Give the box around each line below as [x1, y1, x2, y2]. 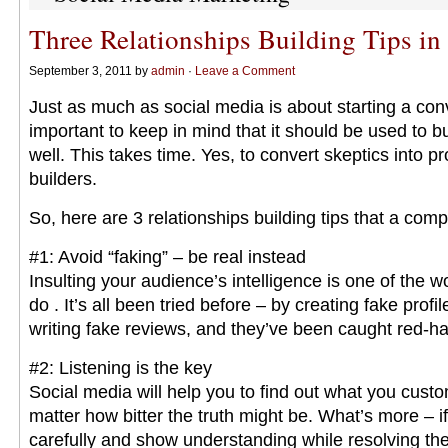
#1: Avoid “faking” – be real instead [29, 247, 306, 267]
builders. [29, 169, 97, 189]
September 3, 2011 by [29, 64, 151, 78]
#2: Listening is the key [29, 358, 212, 378]
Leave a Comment [195, 64, 295, 78]
